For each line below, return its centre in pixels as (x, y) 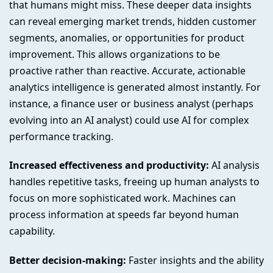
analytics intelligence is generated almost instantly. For (135, 87)
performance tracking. (61, 136)
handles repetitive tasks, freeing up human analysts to (134, 182)
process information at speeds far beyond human (124, 215)
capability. (32, 231)
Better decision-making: (68, 261)
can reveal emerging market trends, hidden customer (133, 21)
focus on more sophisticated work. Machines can (122, 198)
